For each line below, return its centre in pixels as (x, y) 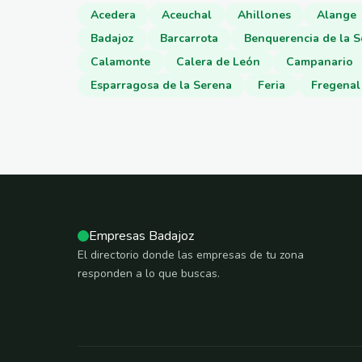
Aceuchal (187, 15)
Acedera (113, 15)
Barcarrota (189, 38)
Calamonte (120, 61)
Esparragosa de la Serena (161, 85)
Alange (337, 15)
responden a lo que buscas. (149, 273)
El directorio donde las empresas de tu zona (191, 255)
